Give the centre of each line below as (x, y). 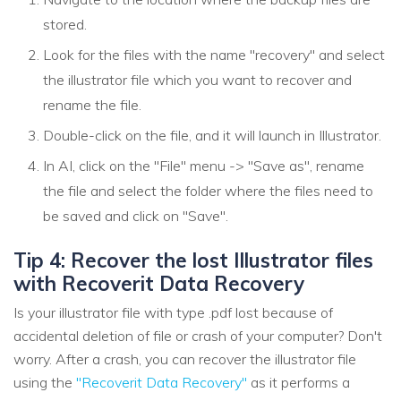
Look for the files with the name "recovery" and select (214, 54)
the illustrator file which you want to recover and (197, 79)
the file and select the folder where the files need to (208, 190)
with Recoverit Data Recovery (159, 283)
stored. (65, 24)
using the (45, 383)
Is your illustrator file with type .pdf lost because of (173, 313)
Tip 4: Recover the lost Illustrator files (193, 260)
